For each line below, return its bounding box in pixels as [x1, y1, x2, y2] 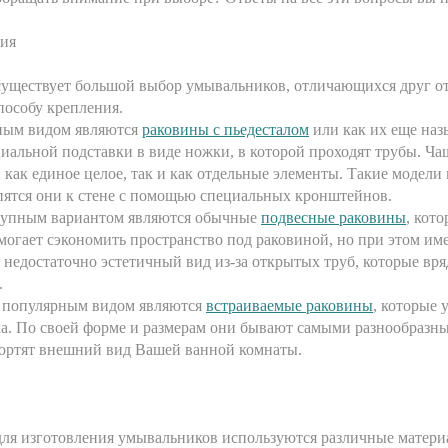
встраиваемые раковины [206, 297, 373, 314]
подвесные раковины [261, 209, 406, 226]
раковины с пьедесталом [142, 121, 309, 138]
